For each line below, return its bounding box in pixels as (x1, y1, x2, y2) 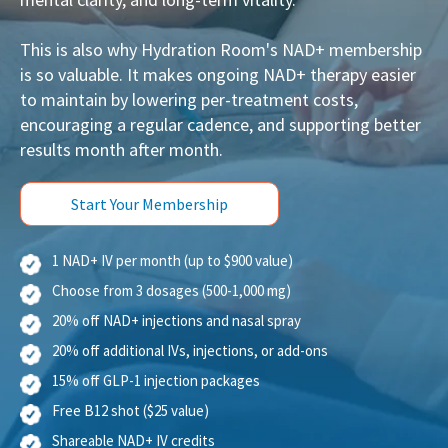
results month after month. (20, 160, 223, 184)
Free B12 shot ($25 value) (52, 423, 209, 443)
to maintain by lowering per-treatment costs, (20, 110, 358, 134)
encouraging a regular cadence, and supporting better (20, 135, 421, 159)
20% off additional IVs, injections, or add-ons (52, 363, 328, 383)
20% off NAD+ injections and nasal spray (52, 333, 301, 353)
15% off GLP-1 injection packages (52, 393, 260, 413)
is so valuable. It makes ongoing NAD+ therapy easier (20, 85, 416, 109)
